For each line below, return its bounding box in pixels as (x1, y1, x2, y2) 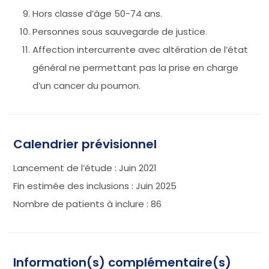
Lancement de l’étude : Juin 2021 (13, 161, 157, 174)
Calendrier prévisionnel (13, 135, 157, 153)
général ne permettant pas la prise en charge (32, 61, 238, 74)
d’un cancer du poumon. (32, 79, 141, 92)
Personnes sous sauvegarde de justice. (32, 25, 207, 38)
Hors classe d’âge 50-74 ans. (32, 7, 162, 20)
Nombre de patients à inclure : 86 (13, 197, 162, 210)
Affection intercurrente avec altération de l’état (32, 43, 248, 56)
